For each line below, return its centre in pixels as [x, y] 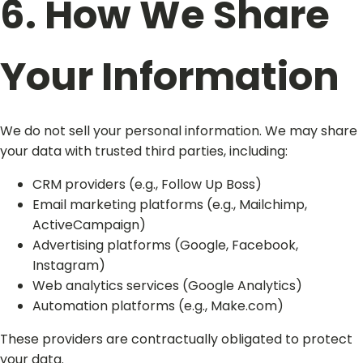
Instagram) [69, 265]
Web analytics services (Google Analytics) [167, 286]
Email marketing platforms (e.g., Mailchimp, [170, 205]
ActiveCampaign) [89, 225]
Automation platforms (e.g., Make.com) [158, 306]
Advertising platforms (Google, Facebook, [165, 245]
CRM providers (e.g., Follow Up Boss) [147, 184]
